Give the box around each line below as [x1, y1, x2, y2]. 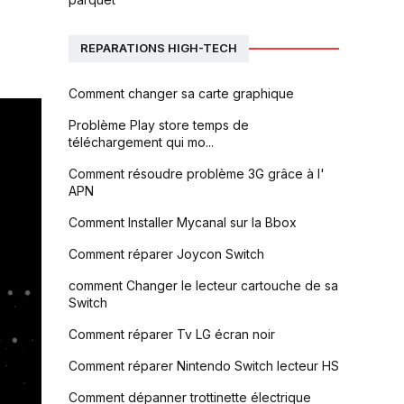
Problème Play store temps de [69, 116, 249, 133]
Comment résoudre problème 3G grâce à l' [69, 165, 325, 181]
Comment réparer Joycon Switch [69, 245, 264, 262]
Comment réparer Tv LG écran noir [69, 326, 275, 342]
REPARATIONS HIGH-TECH [80, 41, 237, 56]
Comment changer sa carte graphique [69, 85, 294, 101]
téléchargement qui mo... [69, 133, 214, 150]
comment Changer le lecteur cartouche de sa [69, 277, 338, 293]
